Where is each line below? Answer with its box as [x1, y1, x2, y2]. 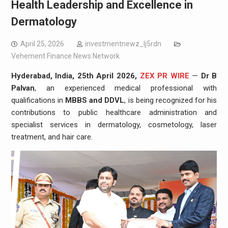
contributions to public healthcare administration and [11, 108, 217, 117]
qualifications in [11, 96, 66, 105]
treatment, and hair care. [11, 132, 93, 141]
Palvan [11, 83, 35, 93]
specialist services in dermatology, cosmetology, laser [11, 120, 217, 129]
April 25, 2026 [20, 40, 64, 48]
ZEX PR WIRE [139, 71, 189, 80]
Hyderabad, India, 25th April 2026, [11, 71, 140, 80]
